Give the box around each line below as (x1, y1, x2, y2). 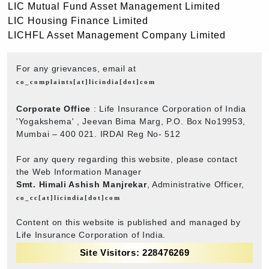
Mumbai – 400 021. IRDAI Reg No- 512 (16, 128, 181, 139)
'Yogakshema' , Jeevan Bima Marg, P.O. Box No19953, (16, 116, 246, 126)
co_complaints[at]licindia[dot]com (16, 77, 156, 85)
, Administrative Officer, (147, 179, 245, 189)
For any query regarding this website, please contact (16, 154, 238, 164)
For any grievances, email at (16, 63, 136, 73)
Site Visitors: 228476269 (79, 247, 190, 258)
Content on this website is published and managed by (16, 217, 241, 227)
